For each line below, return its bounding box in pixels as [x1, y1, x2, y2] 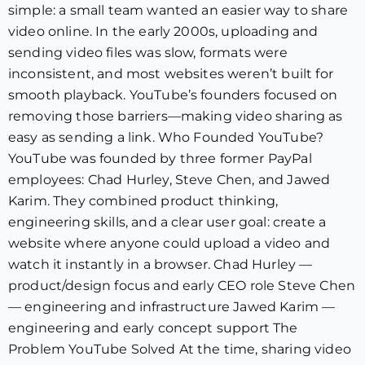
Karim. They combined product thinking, [8, 193, 279, 209]
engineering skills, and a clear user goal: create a [8, 214, 327, 230]
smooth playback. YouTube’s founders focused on [8, 87, 338, 103]
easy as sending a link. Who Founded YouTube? [8, 130, 324, 145]
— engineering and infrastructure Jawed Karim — [8, 299, 336, 314]
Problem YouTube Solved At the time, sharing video [8, 341, 351, 357]
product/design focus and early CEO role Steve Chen [8, 278, 356, 293]
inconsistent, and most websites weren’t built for [8, 66, 333, 81]
